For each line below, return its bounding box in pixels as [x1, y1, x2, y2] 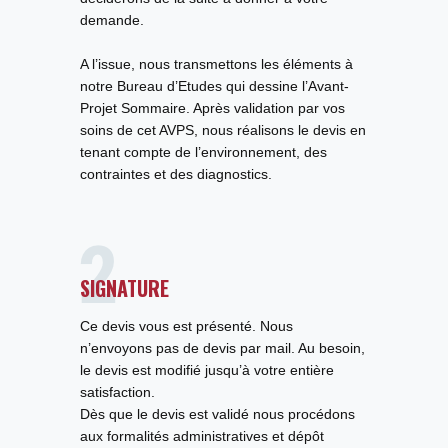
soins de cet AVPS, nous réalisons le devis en [80, 122, 366, 138]
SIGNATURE [80, 273, 169, 303]
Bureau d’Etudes [117, 78, 222, 94]
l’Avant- [302, 78, 349, 94]
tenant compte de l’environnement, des [80, 144, 327, 160]
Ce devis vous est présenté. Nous [80, 318, 293, 334]
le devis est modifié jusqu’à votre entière [80, 362, 334, 378]
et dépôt [268, 428, 324, 444]
